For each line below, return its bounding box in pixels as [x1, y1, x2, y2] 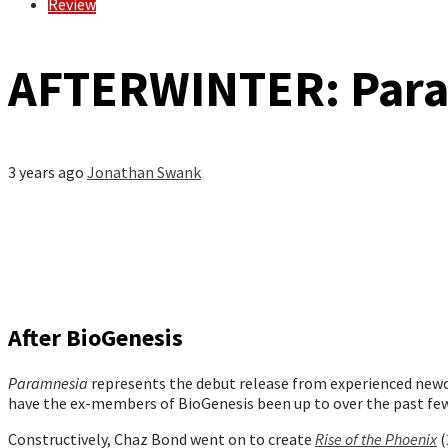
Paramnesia [8, 372, 88, 393]
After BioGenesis [8, 321, 183, 353]
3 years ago [8, 162, 87, 182]
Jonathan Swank [87, 162, 201, 182]
